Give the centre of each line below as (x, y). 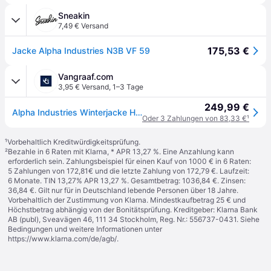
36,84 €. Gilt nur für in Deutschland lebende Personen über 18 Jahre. (123, 190)
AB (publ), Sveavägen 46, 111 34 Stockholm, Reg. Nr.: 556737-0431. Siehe (134, 219)
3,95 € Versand (83, 87)
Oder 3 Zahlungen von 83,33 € (194, 118)
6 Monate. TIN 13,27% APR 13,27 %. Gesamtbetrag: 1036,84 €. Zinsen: (127, 181)
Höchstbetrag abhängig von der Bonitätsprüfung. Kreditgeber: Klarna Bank (133, 210)
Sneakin (74, 15)
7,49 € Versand (83, 26)
